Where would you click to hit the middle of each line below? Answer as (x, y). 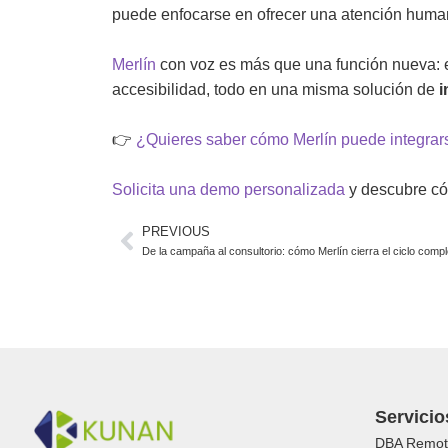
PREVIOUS (176, 232)
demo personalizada (272, 190)
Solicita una (156, 190)
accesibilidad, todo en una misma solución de (275, 90)
